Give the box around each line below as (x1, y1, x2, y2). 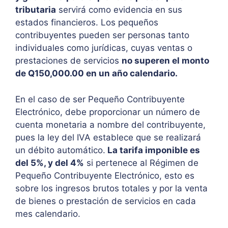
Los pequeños (101, 17, 158, 28)
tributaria (15, 5, 56, 15)
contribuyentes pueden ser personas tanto (15, 30, 189, 41)
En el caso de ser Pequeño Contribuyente (15, 94, 185, 104)
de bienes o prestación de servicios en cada (15, 195, 196, 206)
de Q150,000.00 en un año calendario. (15, 68, 178, 79)
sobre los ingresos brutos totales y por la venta (15, 183, 208, 193)
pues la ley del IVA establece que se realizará (15, 132, 201, 142)
